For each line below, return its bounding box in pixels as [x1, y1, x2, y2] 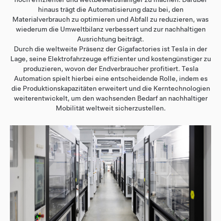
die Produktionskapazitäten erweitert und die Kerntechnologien [11, 84, 210, 92]
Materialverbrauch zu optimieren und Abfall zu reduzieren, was [12, 15, 209, 23]
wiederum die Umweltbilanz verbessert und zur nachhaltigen [15, 25, 206, 33]
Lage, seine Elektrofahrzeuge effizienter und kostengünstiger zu [10, 54, 211, 63]
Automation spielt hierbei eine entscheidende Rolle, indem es [13, 74, 208, 82]
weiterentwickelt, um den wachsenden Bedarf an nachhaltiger [13, 94, 208, 102]
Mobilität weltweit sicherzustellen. [55, 104, 166, 112]
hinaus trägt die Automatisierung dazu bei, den [37, 5, 184, 13]
